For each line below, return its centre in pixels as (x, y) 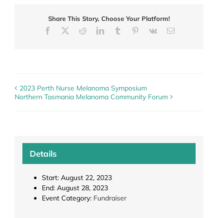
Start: (50, 178)
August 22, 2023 (86, 178)
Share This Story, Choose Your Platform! (109, 18)
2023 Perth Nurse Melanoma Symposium (83, 88)
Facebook (66, 30)
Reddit (96, 30)
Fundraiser (110, 198)
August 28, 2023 (82, 188)
